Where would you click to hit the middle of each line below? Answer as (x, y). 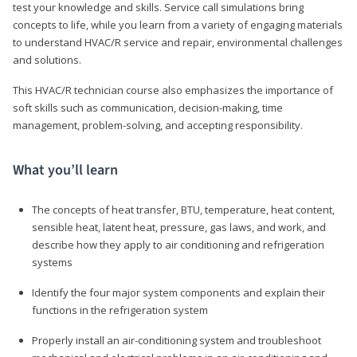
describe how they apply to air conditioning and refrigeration (178, 244)
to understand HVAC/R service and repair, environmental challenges (178, 42)
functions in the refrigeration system (120, 310)
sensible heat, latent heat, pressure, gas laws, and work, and (179, 227)
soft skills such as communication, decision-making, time (148, 107)
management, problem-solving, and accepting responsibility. (158, 125)
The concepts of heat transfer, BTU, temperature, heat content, (183, 209)
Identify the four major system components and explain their (178, 292)
